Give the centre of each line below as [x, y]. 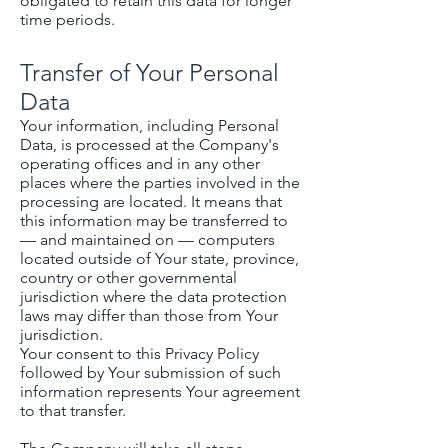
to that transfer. [73, 410]
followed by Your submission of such [150, 372]
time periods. [67, 19]
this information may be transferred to [154, 220]
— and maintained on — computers [147, 239]
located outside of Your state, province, [159, 258]
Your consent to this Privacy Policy [139, 353]
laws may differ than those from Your [149, 315]
